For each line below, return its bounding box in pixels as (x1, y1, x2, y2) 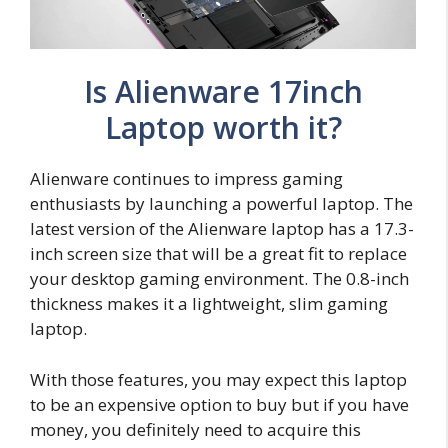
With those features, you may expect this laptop (30, 367, 407, 391)
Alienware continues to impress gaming (30, 167, 343, 191)
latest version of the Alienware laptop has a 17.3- (30, 217, 414, 241)
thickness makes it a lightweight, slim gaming (30, 292, 388, 316)
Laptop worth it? (104, 107, 342, 149)
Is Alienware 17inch (83, 71, 363, 113)
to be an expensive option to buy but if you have (30, 392, 409, 416)
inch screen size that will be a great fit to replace (30, 242, 407, 266)
